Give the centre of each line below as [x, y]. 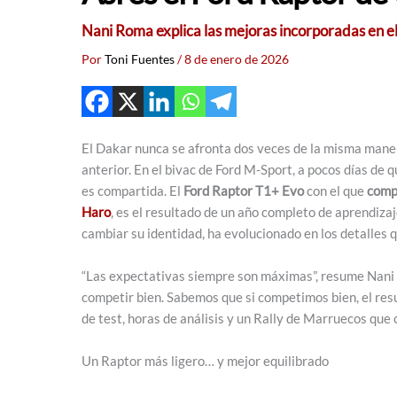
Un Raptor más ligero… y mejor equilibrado [205, 360]
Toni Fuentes [141, 59]
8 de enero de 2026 [237, 59]
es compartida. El [132, 190]
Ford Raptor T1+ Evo [244, 190]
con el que [335, 190]
